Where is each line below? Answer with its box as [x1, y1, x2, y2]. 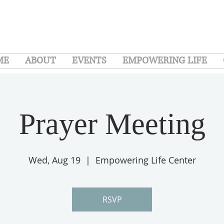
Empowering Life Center [95, 154, 196, 166]
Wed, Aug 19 [28, 154, 80, 166]
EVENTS [72, 54, 106, 67]
